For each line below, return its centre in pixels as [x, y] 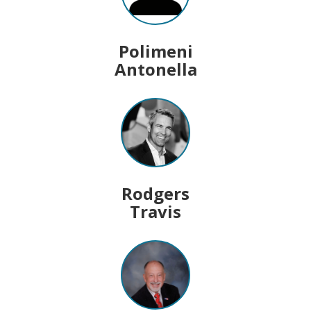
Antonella [155, 69]
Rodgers [155, 193]
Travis [155, 211]
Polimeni [155, 51]
